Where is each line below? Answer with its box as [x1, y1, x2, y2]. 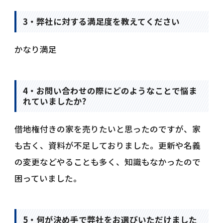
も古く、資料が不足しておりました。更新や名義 [14, 139, 201, 152]
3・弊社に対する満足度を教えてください [23, 15, 180, 28]
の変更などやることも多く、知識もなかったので [14, 156, 201, 168]
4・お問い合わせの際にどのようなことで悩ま [23, 85, 198, 97]
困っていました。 [14, 172, 82, 185]
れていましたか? [23, 95, 87, 108]
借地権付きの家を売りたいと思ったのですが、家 [14, 123, 201, 135]
